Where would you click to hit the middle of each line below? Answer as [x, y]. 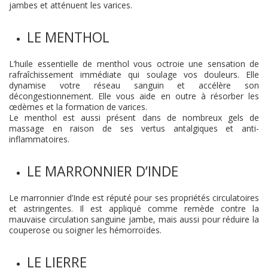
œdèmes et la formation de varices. [78, 107]
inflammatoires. [39, 139]
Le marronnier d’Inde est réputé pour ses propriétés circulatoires [134, 198]
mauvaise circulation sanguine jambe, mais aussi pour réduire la [134, 219]
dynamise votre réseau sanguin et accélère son [134, 85]
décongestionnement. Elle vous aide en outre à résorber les [134, 96]
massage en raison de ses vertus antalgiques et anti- [134, 128]
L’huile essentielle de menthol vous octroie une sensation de [134, 64]
